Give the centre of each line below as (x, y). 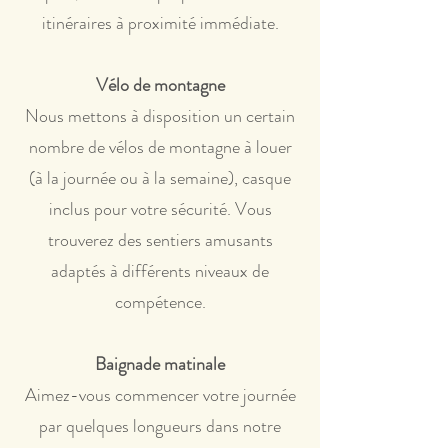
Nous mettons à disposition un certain (160, 116)
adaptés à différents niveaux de (160, 271)
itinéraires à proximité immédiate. (160, 23)
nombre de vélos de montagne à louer (160, 147)
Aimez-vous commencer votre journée (160, 395)
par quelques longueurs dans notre (160, 426)
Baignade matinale (160, 364)
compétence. (160, 302)
